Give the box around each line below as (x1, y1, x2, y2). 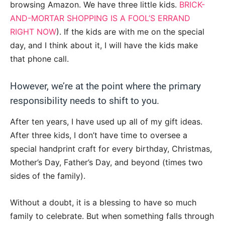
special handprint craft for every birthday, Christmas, (10, 144, 212, 154)
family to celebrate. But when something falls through (10, 211, 214, 221)
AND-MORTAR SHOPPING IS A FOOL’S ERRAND (10, 13, 190, 24)
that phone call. (10, 54, 69, 64)
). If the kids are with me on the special (56, 27, 204, 37)
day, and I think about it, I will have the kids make (10, 40, 198, 51)
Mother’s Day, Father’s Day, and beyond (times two (10, 157, 203, 168)
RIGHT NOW (10, 27, 56, 37)
